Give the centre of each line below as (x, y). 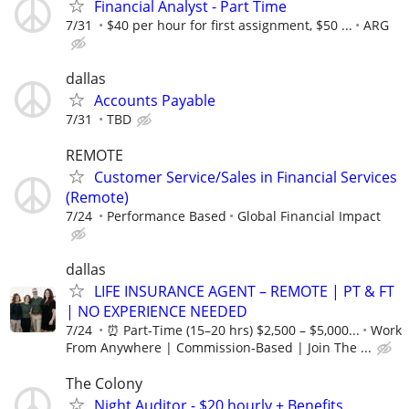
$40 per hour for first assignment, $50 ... (230, 25)
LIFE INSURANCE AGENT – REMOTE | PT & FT (244, 292)
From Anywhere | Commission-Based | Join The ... (219, 348)
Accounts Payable (155, 100)
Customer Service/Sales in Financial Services (246, 177)
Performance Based (167, 216)
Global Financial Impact (309, 216)
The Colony (104, 384)
